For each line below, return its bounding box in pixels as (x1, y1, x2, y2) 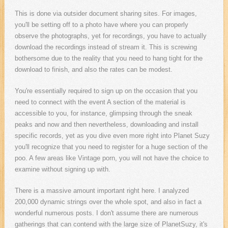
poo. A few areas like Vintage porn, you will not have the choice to (14, 154, 209, 162)
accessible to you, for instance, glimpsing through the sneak (14, 109, 192, 118)
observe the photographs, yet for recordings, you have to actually (14, 32, 207, 40)
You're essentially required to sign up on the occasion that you (14, 87, 197, 95)
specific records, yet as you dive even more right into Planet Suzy (14, 132, 210, 140)
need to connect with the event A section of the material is (14, 98, 186, 106)
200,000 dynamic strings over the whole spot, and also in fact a (14, 198, 202, 206)
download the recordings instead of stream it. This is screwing (14, 43, 197, 51)
